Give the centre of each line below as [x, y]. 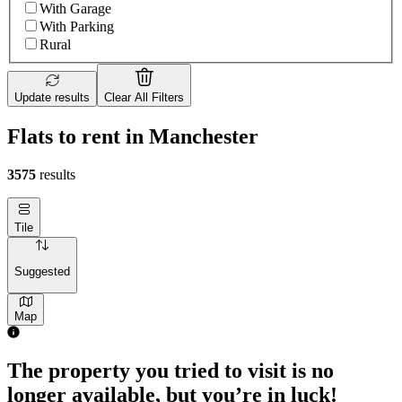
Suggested [42, 272]
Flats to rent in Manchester [133, 136]
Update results [52, 98]
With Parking [77, 27]
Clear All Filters [144, 98]
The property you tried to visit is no [170, 371]
